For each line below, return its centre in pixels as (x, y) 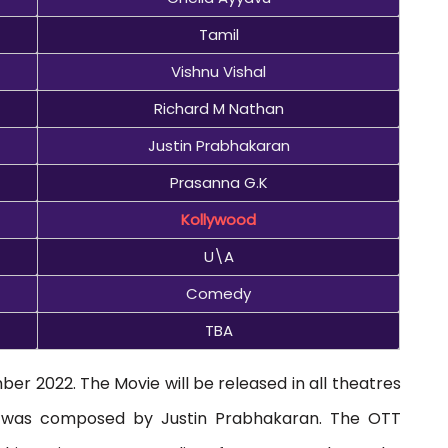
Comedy (219, 293)
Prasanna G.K (218, 182)
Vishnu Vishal (219, 71)
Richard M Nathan (218, 108)
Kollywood (219, 219)
